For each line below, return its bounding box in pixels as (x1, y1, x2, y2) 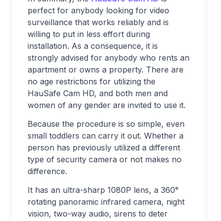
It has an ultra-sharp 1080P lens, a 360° (28, 185, 179, 195)
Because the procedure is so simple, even (28, 119, 184, 129)
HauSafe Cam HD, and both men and (28, 88, 168, 99)
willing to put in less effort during (28, 29, 150, 39)
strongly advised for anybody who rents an (28, 53, 189, 63)
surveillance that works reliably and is (28, 17, 169, 28)
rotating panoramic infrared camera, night (28, 197, 184, 207)
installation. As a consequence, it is (28, 41, 158, 51)
